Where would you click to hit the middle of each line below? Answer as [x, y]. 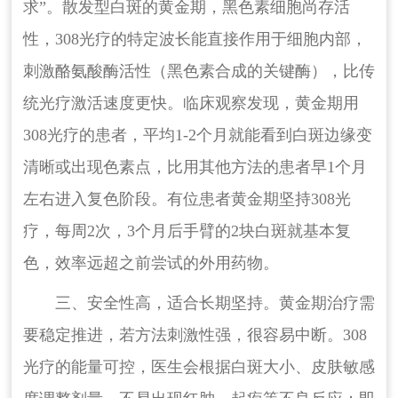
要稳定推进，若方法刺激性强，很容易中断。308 [195, 335]
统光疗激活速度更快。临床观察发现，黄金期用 [191, 103]
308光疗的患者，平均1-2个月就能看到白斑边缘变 [197, 135]
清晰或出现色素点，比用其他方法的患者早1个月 [195, 167]
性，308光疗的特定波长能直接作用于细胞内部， [195, 40]
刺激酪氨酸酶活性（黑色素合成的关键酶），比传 [199, 72]
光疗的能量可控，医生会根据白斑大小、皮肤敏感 [199, 367]
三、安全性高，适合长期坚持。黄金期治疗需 [215, 303]
